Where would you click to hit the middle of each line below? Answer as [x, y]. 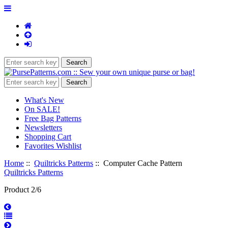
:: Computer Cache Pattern [138, 163]
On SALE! [42, 109]
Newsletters [43, 127]
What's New [44, 100]
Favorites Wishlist [53, 146]
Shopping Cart [48, 137]
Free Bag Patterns [53, 118]
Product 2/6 [23, 190]
